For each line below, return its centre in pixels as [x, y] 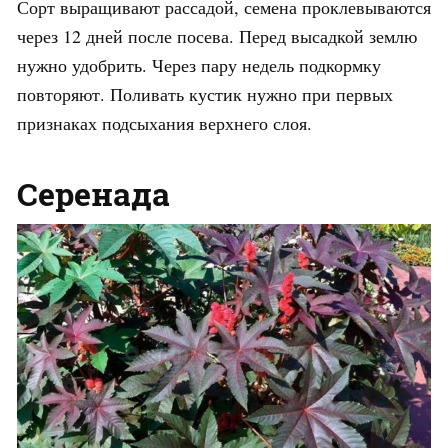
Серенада [93, 193]
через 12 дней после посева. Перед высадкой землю [217, 35]
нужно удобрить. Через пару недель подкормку [199, 64]
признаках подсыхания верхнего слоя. [164, 122]
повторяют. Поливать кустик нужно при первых [205, 93]
